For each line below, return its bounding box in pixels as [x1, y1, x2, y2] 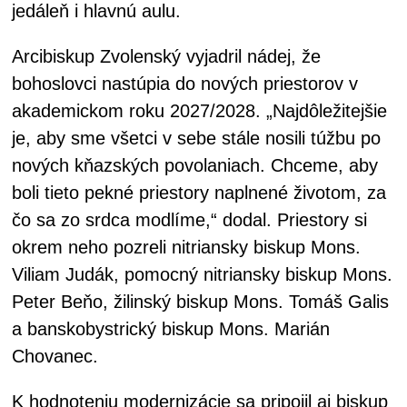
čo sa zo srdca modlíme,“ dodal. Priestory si [12, 210, 367, 231]
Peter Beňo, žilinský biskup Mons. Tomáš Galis [12, 292, 389, 313]
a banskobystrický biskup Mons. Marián [12, 319, 330, 340]
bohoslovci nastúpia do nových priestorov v [12, 74, 358, 94]
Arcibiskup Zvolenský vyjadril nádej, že [12, 46, 321, 67]
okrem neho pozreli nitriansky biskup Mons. [12, 237, 361, 258]
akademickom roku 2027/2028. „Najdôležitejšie [12, 101, 387, 122]
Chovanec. [12, 346, 98, 367]
